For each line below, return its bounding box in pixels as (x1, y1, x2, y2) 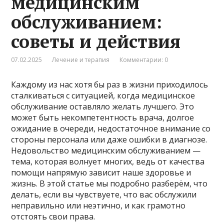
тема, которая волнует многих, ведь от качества (11, 155, 205, 167)
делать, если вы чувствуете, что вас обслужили (11, 188, 197, 200)
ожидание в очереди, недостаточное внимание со (11, 122, 211, 134)
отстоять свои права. (11, 210, 95, 222)
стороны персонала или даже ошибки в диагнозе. (11, 133, 207, 145)
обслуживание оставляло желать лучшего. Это (11, 100, 194, 112)
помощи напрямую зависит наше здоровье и (11, 166, 191, 178)
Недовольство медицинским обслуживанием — (11, 144, 201, 156)
